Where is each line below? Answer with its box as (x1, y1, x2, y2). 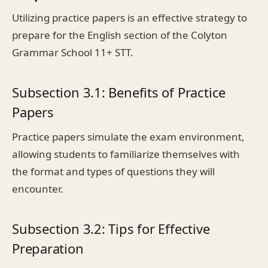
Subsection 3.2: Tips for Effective (12, 219, 210, 237)
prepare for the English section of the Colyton (12, 28, 227, 42)
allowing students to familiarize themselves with (12, 147, 240, 161)
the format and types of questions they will (12, 164, 215, 178)
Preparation (12, 239, 84, 257)
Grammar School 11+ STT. (12, 45, 133, 59)
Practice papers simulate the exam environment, (12, 129, 245, 144)
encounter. (12, 181, 63, 196)
